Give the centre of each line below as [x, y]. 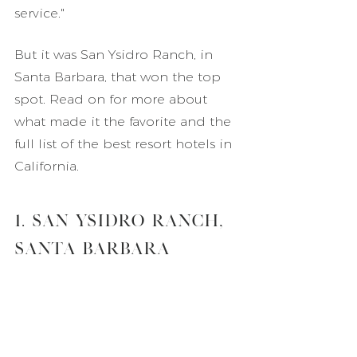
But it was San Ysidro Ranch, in [116, 55]
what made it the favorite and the [125, 122]
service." [39, 13]
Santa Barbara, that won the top [120, 77]
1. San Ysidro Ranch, [122, 220]
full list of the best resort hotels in [125, 144]
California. [47, 166]
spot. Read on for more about [113, 99]
